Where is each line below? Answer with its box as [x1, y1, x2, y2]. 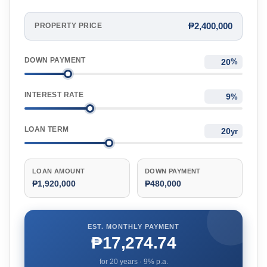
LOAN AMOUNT [32, 167, 85, 175]
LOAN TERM [24, 125, 69, 134]
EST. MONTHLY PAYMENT [88, 223, 179, 231]
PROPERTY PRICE [35, 22, 102, 30]
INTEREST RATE [24, 90, 84, 99]
